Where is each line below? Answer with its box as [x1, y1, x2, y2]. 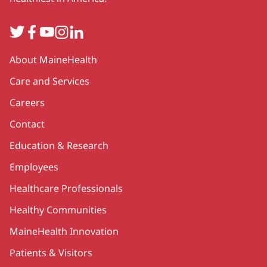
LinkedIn [69, 23, 108, 37]
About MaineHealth [10, 52, 97, 66]
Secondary [9, 42, 82, 62]
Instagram [54, 23, 101, 37]
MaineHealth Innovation [10, 224, 119, 238]
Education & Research [10, 138, 108, 152]
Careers [10, 95, 45, 109]
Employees [10, 160, 58, 173]
